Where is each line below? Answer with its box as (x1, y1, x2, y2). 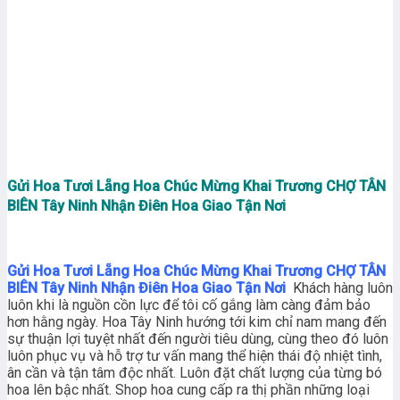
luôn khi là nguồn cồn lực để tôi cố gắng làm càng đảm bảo (7, 296, 371, 314)
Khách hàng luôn (293, 279, 393, 297)
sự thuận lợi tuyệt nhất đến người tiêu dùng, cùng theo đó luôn (7, 330, 388, 348)
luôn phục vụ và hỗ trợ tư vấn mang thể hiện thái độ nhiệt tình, (7, 347, 382, 365)
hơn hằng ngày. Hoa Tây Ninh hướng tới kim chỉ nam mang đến (7, 313, 387, 331)
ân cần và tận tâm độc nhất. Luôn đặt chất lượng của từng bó (7, 364, 382, 382)
